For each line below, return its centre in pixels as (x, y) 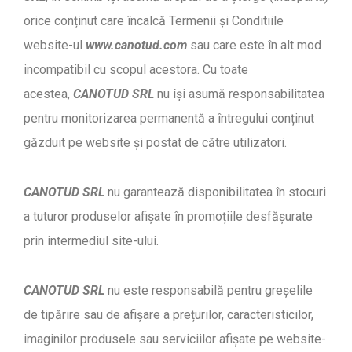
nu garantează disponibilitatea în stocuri (215, 192)
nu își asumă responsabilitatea (239, 94)
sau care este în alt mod (254, 46)
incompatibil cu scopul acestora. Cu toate (136, 70)
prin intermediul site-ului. (91, 241)
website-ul (55, 46)
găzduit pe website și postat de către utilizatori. (155, 143)
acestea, (48, 94)
